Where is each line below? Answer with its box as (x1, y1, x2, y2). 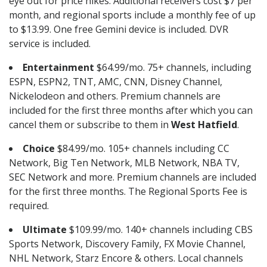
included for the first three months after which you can (9, 104, 253, 117)
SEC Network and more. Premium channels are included (9, 170, 256, 184)
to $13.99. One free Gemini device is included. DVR (9, 23, 228, 36)
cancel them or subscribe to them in (9, 118, 171, 132)
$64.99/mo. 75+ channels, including (94, 61, 252, 74)
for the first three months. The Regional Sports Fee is (9, 185, 247, 198)
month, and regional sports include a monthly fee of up (9, 8, 256, 22)
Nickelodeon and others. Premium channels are (9, 89, 221, 103)
